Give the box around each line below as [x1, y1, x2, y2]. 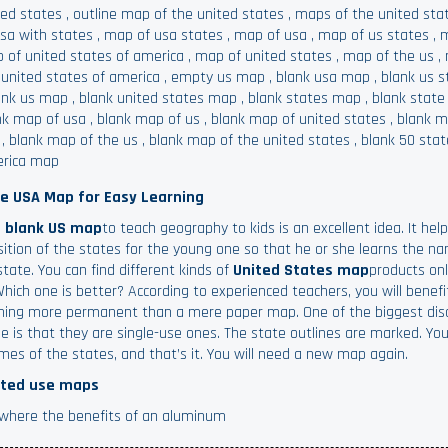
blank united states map [79, 88, 238, 109]
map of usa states [104, 25, 224, 46]
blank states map [248, 88, 362, 109]
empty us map [171, 67, 266, 88]
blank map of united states [211, 109, 387, 130]
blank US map [5, 218, 103, 239]
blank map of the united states [149, 130, 351, 151]
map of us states [318, 25, 430, 46]
